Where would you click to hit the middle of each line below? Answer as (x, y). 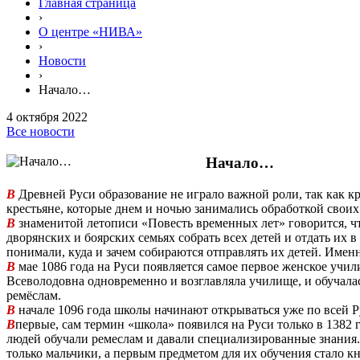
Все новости (41, 132)
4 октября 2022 (47, 117)
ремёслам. (34, 295)
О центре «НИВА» (90, 32)
